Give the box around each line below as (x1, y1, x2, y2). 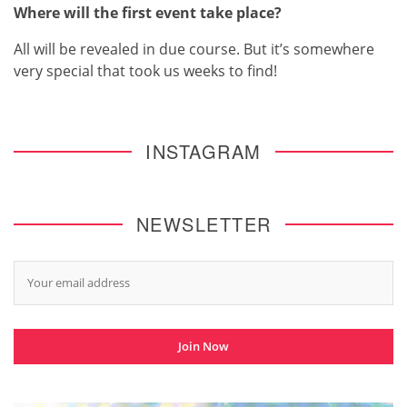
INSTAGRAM (145, 138, 262, 165)
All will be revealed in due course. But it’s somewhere (14, 39, 374, 60)
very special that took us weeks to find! (14, 61, 277, 82)
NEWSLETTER (135, 211, 272, 238)
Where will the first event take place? (14, 3, 282, 24)
